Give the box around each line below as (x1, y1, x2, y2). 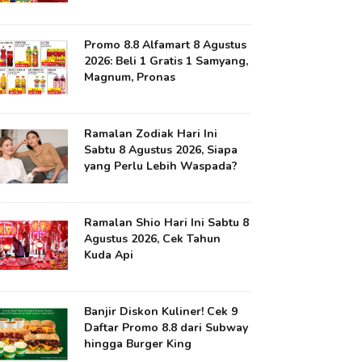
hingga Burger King (84, 336, 192, 351)
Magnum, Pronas (84, 69, 176, 85)
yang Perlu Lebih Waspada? (84, 158, 238, 174)
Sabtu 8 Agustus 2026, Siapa (84, 142, 238, 158)
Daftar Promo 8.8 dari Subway (84, 320, 249, 335)
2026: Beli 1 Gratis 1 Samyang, (84, 53, 249, 69)
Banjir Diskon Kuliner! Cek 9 (84, 304, 238, 319)
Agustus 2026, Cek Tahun (84, 231, 221, 246)
